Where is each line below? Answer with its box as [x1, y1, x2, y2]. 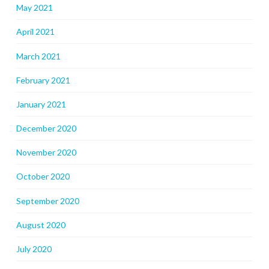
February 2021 [16, 74, 70, 85]
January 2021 [16, 98, 66, 109]
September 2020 [16, 195, 79, 206]
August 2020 [16, 219, 65, 230]
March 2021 [16, 50, 61, 61]
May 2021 [16, 2, 53, 13]
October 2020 [16, 171, 70, 182]
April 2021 [16, 26, 55, 37]
